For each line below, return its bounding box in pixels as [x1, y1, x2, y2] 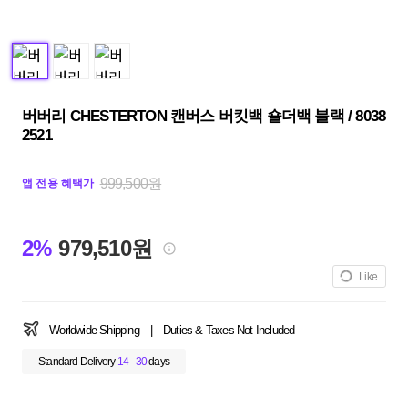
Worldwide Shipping [49, 323, 139, 338]
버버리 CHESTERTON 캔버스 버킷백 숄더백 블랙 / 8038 [22, 107, 386, 126]
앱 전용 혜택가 [22, 177, 95, 190]
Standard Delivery [38, 355, 117, 369]
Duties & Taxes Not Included [163, 323, 295, 338]
